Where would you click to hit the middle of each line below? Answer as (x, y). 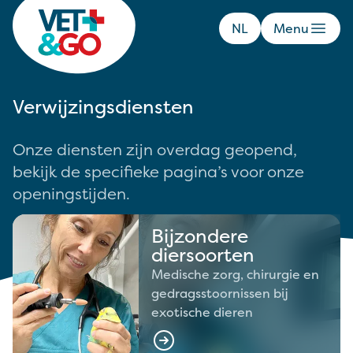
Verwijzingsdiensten (103, 107)
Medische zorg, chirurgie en (235, 274)
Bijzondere (200, 236)
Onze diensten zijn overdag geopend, (155, 149)
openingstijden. (71, 193)
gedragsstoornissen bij (220, 293)
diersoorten (203, 255)
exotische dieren (202, 312)
